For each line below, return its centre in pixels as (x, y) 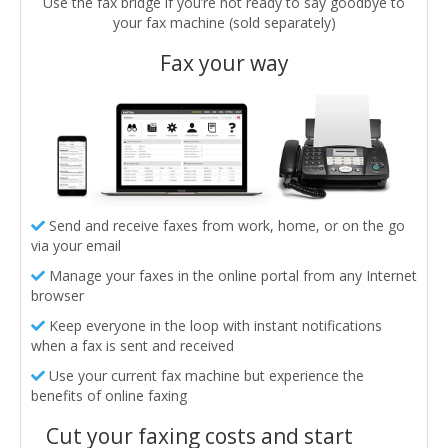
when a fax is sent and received (132, 346)
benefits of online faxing (109, 396)
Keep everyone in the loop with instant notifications (213, 326)
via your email (76, 246)
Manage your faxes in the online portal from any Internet (231, 276)
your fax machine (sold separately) (224, 22)
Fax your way (224, 62)
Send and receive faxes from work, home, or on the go (225, 226)
